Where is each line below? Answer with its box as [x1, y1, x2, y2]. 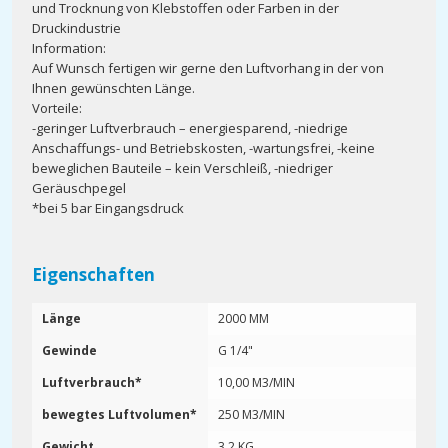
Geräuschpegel [32, 179, 126, 197]
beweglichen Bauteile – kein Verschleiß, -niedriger [32, 159, 333, 177]
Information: [32, 39, 106, 57]
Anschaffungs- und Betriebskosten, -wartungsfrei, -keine [32, 139, 375, 157]
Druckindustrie [32, 19, 121, 37]
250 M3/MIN [218, 406, 285, 423]
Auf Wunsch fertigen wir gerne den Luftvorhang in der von [32, 59, 384, 77]
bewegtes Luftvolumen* [42, 406, 197, 423]
